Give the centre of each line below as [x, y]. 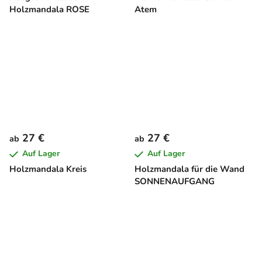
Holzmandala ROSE [49, 10]
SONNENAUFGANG [175, 182]
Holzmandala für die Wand [189, 169]
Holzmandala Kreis [48, 169]
